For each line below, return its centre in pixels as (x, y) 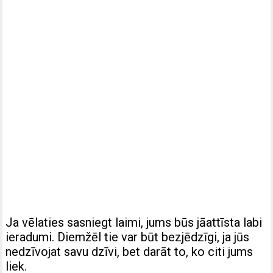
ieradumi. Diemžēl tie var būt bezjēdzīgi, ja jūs (128, 237)
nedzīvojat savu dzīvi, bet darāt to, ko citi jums (129, 252)
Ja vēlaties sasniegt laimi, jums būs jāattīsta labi (134, 223)
